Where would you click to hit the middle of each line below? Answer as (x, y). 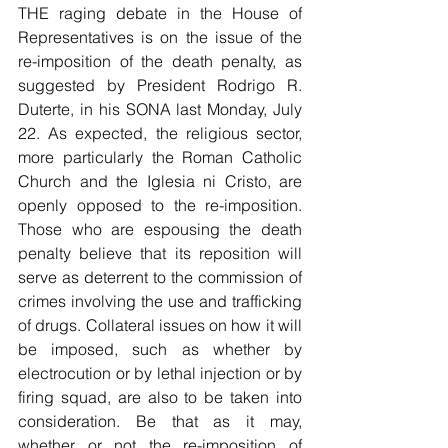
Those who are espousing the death (160, 229)
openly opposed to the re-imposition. (160, 205)
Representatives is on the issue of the (160, 37)
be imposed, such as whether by (160, 349)
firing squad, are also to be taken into (160, 397)
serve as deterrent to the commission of (160, 277)
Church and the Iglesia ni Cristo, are (160, 181)
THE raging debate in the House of (160, 13)
